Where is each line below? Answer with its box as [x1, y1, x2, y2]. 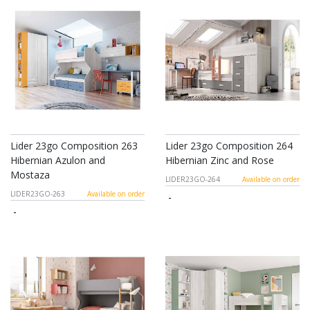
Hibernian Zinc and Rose [165, 154, 274, 167]
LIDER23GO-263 [10, 189, 65, 199]
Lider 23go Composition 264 [165, 139, 293, 153]
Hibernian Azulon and [10, 154, 105, 167]
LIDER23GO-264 [165, 174, 220, 185]
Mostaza [10, 168, 50, 182]
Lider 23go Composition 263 [10, 139, 138, 153]
